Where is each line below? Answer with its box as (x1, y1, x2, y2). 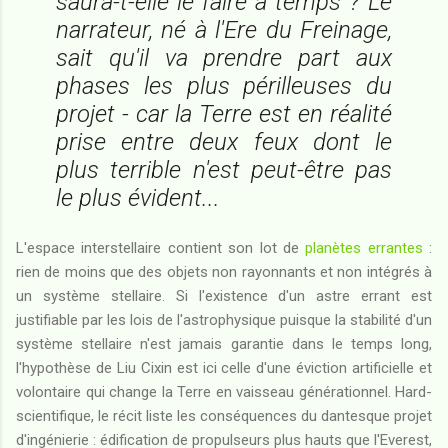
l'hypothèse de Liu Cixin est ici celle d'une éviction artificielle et (16, 358, 432, 377)
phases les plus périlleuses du (56, 71, 392, 100)
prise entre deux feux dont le (56, 127, 392, 156)
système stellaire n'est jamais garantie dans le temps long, (16, 334, 432, 353)
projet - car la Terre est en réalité (56, 99, 392, 128)
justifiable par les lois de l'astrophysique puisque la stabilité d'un (16, 310, 432, 329)
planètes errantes (305, 238, 423, 257)
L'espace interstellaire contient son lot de (16, 238, 306, 257)
